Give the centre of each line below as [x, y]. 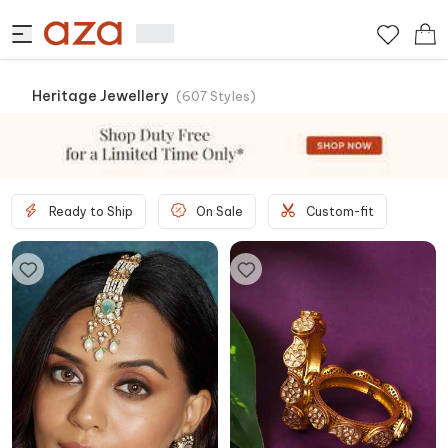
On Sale [219, 211]
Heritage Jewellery [100, 96]
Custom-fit [340, 211]
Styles [230, 96]
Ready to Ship [91, 211]
